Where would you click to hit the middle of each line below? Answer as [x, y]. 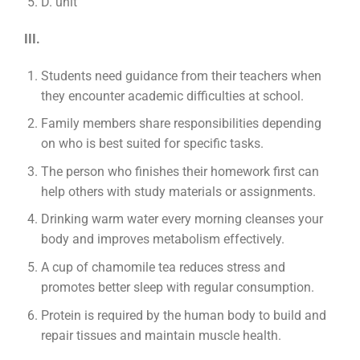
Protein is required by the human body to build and [183, 315]
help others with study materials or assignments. [178, 191]
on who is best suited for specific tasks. [152, 144]
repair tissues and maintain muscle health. [161, 335]
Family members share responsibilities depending [181, 124]
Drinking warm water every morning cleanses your [182, 219]
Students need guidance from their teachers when [181, 76]
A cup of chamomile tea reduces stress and [163, 268]
